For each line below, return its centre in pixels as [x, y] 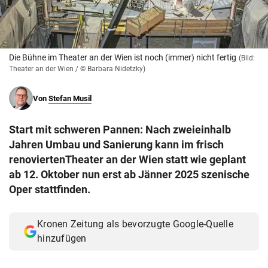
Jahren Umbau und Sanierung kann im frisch [116, 145]
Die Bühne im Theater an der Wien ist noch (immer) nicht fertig [123, 58]
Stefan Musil [70, 99]
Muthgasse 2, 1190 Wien [63, 24]
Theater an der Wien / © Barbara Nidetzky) [77, 69]
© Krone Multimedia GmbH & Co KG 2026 [95, 11]
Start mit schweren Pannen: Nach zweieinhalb [120, 130]
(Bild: [247, 58]
